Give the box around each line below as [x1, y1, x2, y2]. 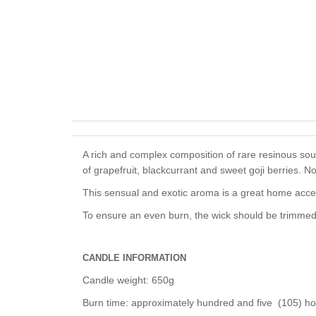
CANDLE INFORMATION [83, 253, 186, 264]
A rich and [83, 149, 130, 161]
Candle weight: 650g [83, 274, 174, 286]
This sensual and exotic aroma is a [83, 187, 241, 199]
